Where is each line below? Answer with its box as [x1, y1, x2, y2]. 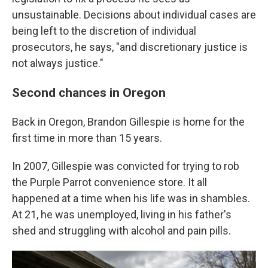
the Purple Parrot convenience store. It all [12, 176, 207, 188]
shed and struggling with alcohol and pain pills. [12, 224, 231, 237]
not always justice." [12, 57, 103, 69]
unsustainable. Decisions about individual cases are [12, 8, 256, 21]
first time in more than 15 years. [12, 132, 162, 144]
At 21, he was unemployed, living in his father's [12, 208, 232, 221]
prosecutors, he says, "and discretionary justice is [12, 41, 248, 53]
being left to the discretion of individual [12, 25, 196, 37]
